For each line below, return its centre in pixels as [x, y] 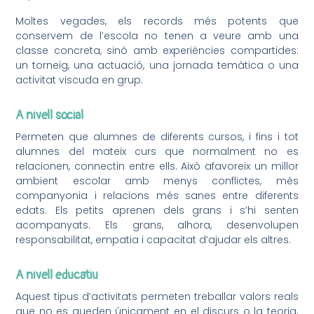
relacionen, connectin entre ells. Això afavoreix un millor [157, 166]
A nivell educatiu [57, 275]
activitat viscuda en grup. [80, 80]
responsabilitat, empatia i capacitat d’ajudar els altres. [153, 239]
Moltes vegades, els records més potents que [157, 21]
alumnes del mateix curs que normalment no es [157, 151]
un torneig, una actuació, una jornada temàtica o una [157, 66]
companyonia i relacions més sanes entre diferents [157, 195]
